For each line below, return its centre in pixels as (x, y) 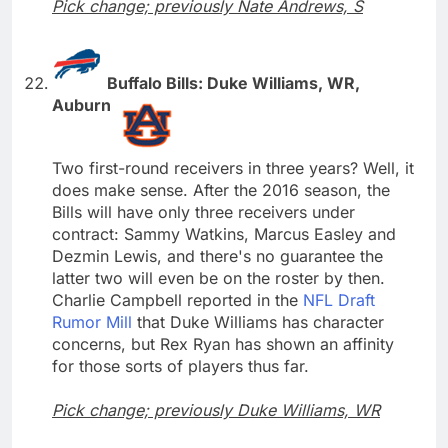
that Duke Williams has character (258, 321)
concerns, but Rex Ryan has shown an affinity (223, 343)
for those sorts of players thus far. (180, 365)
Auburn (83, 104)
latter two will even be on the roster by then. (218, 277)
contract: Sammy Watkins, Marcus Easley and (224, 233)
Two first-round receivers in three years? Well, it (233, 167)
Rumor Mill (92, 321)
